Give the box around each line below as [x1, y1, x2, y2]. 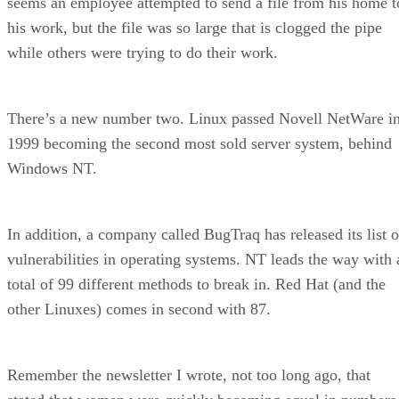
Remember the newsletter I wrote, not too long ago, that [7, 365, 370, 384]
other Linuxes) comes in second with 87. [7, 299, 271, 318]
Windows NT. [7, 159, 97, 177]
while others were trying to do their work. [7, 43, 278, 61]
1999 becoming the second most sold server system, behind [7, 134, 392, 152]
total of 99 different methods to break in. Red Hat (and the [7, 274, 386, 293]
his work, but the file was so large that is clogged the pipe [7, 18, 382, 37]
